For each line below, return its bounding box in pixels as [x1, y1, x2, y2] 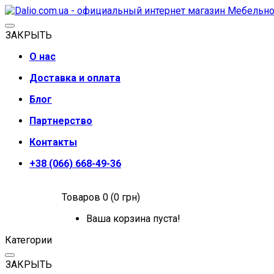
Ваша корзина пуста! [86, 213, 180, 224]
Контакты [29, 136, 77, 148]
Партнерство [29, 115, 92, 127]
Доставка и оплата [29, 72, 120, 84]
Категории [5, 234, 52, 246]
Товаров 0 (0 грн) [61, 191, 140, 203]
